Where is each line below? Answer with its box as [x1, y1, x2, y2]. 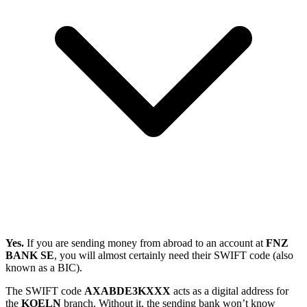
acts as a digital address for [171, 284, 288, 297]
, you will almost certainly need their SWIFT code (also [54, 249, 293, 261]
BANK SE [5, 249, 54, 261]
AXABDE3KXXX [84, 284, 171, 297]
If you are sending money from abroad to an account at [24, 236, 266, 249]
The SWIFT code [5, 284, 84, 297]
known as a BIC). [5, 261, 82, 273]
